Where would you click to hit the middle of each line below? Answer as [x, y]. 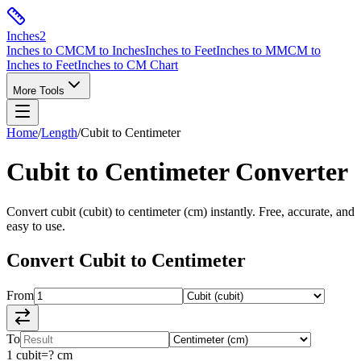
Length [59, 133]
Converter [288, 172]
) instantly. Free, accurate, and [279, 211]
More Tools [39, 91]
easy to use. [36, 226]
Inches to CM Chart [128, 65]
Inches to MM [252, 50]
